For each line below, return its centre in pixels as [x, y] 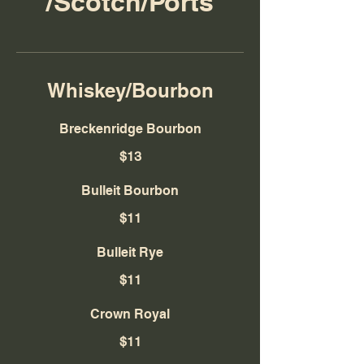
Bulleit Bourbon [130, 191]
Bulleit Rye [130, 252]
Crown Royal [130, 314]
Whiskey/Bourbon [130, 90]
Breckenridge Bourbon [130, 129]
